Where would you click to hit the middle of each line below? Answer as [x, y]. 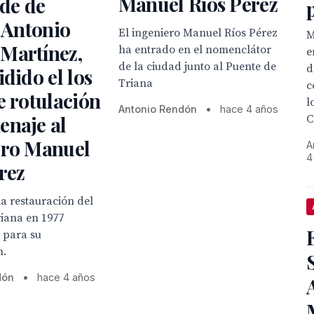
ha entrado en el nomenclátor [194, 50]
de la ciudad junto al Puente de [197, 67]
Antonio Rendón [157, 109]
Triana [135, 84]
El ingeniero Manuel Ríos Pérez [198, 33]
